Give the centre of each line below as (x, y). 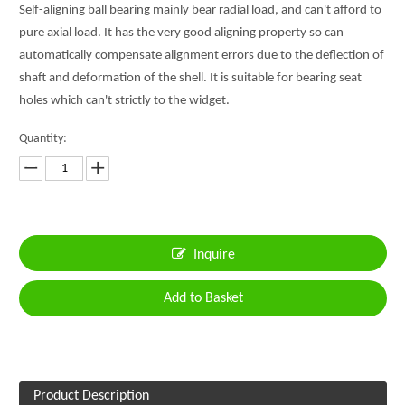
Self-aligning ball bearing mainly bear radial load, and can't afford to (200, 10)
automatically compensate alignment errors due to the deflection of (202, 56)
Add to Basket (203, 298)
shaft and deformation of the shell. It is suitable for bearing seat (190, 78)
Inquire (214, 255)
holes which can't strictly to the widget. (124, 101)
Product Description (91, 396)
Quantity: (43, 139)
